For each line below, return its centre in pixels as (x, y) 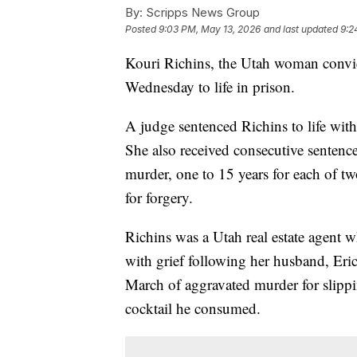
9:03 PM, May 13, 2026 (210, 29)
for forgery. (159, 197)
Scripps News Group (201, 12)
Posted (142, 29)
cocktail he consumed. (193, 308)
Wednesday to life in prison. (210, 86)
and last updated (301, 29)
